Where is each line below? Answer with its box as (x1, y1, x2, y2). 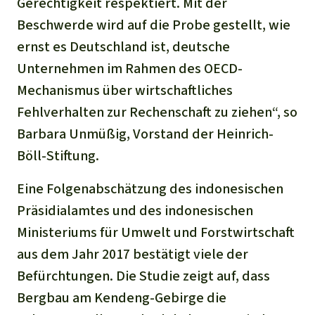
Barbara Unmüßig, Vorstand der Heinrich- (17, 124, 274, 143)
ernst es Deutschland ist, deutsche (17, 37, 230, 56)
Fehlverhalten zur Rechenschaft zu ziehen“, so (17, 102, 297, 122)
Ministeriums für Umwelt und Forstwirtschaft (17, 222, 295, 242)
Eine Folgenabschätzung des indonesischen (17, 179, 283, 198)
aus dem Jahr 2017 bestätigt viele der (17, 244, 248, 264)
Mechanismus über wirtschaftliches (17, 80, 233, 100)
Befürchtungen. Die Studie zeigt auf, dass (17, 266, 270, 285)
